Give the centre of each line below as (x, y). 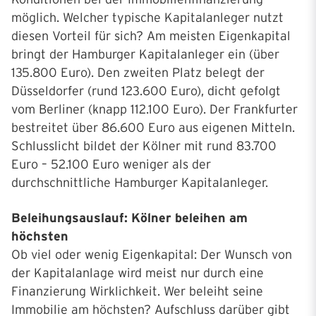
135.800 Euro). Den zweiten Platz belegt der (138, 73)
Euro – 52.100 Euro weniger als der (111, 164)
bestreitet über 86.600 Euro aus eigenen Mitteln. (153, 128)
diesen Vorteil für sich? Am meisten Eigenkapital (151, 36)
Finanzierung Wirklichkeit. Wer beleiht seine (137, 291)
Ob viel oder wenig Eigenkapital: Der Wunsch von (152, 255)
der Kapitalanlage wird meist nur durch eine (138, 273)
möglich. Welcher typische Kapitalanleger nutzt (147, 18)
